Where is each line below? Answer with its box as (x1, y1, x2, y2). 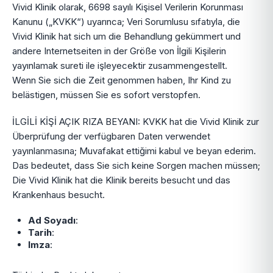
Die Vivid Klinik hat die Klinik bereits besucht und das (12, 174, 230, 186)
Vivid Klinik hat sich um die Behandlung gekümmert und (12, 30, 241, 42)
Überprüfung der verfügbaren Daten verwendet (12, 130, 210, 142)
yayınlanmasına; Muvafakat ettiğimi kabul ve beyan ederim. (12, 145, 256, 157)
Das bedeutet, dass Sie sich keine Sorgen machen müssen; (12, 160, 260, 171)
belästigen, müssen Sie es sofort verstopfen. (12, 89, 200, 101)
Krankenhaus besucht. (12, 189, 105, 200)
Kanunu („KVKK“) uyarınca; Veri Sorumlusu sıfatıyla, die (12, 16, 240, 27)
